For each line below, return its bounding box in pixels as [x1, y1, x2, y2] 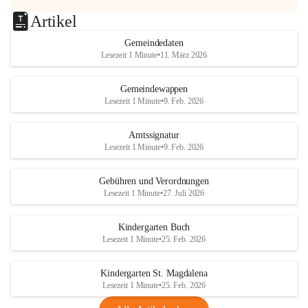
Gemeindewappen [120, 84, 188, 94]
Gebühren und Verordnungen [99, 176, 209, 186]
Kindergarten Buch [118, 222, 190, 232]
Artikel [30, 12, 77, 30]
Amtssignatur [129, 130, 179, 140]
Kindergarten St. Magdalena [100, 268, 208, 278]
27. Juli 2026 [162, 188, 205, 198]
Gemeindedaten [124, 38, 184, 48]
